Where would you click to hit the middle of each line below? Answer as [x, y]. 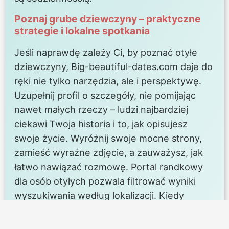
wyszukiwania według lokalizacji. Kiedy [99, 196]
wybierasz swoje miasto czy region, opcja [105, 210]
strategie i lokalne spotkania [82, 31]
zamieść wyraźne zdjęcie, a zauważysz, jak [109, 153]
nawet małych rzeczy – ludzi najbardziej [101, 110]
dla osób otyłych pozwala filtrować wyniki [105, 181]
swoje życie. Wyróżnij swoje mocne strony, [108, 138]
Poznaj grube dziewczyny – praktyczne [108, 19]
